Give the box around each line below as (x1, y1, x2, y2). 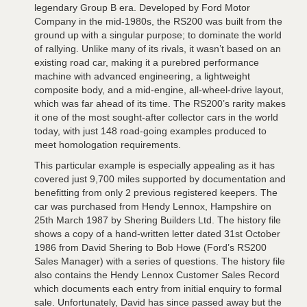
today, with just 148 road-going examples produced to (34, 125, 267, 136)
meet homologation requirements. (34, 138, 181, 150)
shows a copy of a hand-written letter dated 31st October (34, 228, 280, 239)
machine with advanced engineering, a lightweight (34, 70, 250, 82)
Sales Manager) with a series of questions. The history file (34, 255, 285, 267)
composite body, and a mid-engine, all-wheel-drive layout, (34, 84, 284, 95)
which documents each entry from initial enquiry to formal (34, 282, 282, 294)
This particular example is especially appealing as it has (34, 159, 275, 171)
